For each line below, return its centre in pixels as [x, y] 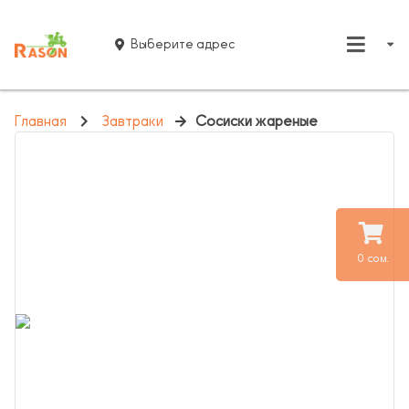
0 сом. [372, 258]
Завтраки [133, 121]
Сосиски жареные [257, 121]
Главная [41, 121]
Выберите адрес [184, 44]
